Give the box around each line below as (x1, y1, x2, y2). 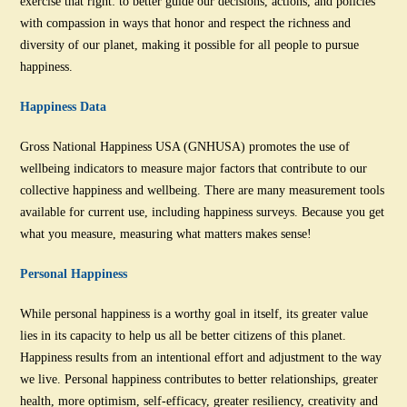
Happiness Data (20, 99, 107, 114)
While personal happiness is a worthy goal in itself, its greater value (20, 306, 369, 321)
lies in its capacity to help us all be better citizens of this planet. (20, 328, 347, 342)
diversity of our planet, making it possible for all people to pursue (20, 37, 360, 52)
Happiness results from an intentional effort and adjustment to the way (20, 350, 382, 364)
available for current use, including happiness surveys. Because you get (20, 204, 385, 219)
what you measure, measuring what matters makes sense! (20, 226, 313, 241)
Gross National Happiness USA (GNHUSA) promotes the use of (20, 139, 351, 154)
